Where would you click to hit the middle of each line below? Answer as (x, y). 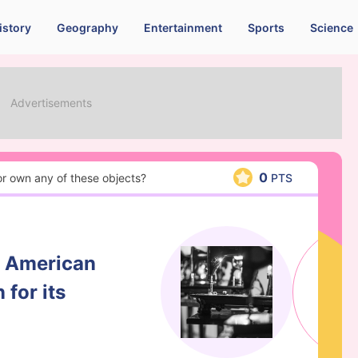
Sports (266, 27)
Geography (87, 27)
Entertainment (183, 27)
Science (331, 27)
